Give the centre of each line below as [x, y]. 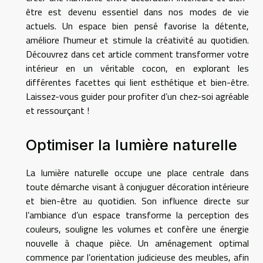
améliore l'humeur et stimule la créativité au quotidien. [137, 40]
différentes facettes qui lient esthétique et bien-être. [137, 82]
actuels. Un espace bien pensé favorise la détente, [137, 26]
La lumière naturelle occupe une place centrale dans [137, 172]
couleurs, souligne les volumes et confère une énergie [137, 229]
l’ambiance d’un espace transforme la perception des [137, 215]
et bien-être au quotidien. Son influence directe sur [137, 200]
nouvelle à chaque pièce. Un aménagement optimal [137, 243]
